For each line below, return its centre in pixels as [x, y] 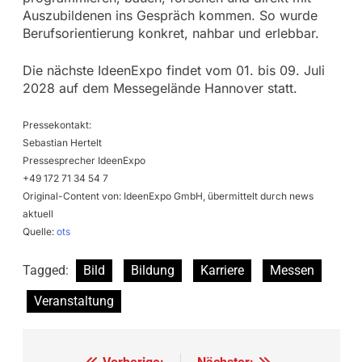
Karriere [222, 270]
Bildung [152, 270]
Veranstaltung [74, 301]
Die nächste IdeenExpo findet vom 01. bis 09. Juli [173, 70]
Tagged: [47, 270]
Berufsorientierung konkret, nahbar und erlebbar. [170, 33]
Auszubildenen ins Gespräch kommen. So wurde [170, 15]
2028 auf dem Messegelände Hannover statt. [160, 88]
